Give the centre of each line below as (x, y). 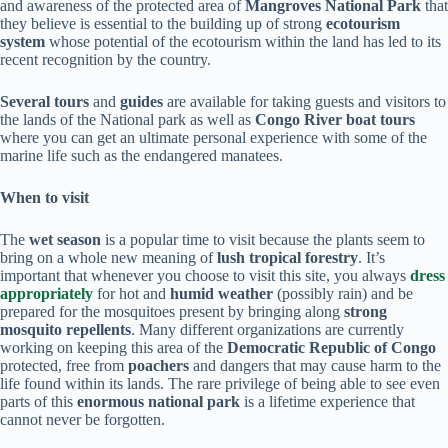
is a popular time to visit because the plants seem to (263, 239)
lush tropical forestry (287, 257)
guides (141, 101)
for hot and (131, 293)
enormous (110, 401)
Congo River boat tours (335, 119)
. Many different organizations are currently (267, 329)
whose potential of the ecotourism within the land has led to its (243, 41)
